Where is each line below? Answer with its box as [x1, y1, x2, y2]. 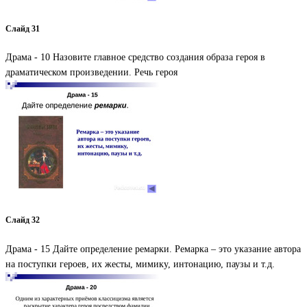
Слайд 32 [5, 216, 40, 225]
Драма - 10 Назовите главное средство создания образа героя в [5, 52, 265, 63]
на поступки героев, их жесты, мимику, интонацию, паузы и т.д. [5, 258, 275, 269]
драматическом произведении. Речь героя [5, 67, 177, 78]
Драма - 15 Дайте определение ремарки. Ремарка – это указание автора [5, 243, 301, 254]
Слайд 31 [5, 24, 40, 34]
